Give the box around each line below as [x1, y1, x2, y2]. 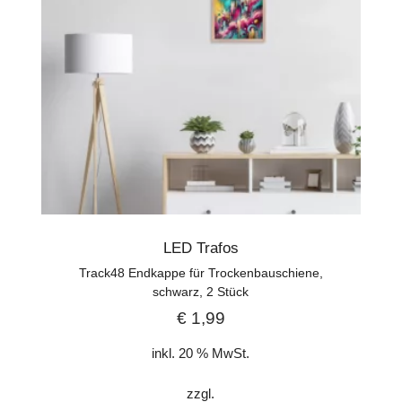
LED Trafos [162, 240, 239, 258]
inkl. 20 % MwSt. [152, 345, 250, 361]
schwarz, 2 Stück [153, 284, 249, 300]
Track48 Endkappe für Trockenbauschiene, [78, 266, 323, 281]
